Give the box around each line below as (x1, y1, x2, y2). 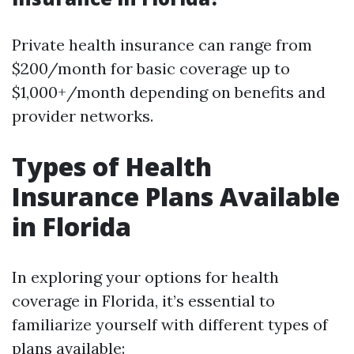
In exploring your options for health (12, 267, 279, 287)
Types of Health (12, 149, 212, 183)
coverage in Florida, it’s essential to (12, 291, 275, 311)
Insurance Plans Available (12, 179, 340, 213)
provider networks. (12, 106, 153, 126)
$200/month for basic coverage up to (12, 58, 290, 78)
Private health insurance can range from (12, 35, 312, 55)
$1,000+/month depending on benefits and (12, 82, 326, 102)
